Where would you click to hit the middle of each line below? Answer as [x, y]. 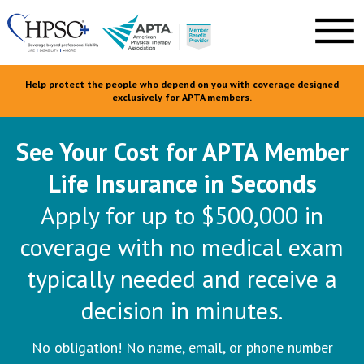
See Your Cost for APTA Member [182, 151]
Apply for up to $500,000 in [182, 214]
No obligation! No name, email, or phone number [182, 347]
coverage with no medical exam [182, 246]
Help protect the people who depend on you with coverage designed [182, 84]
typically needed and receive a [182, 278]
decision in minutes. [182, 310]
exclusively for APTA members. [182, 97]
